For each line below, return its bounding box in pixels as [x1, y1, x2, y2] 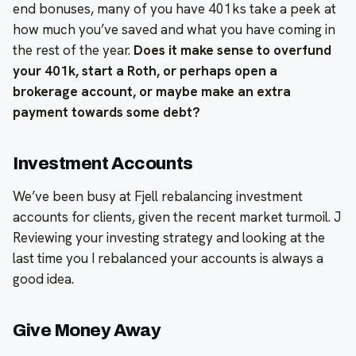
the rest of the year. [13, 41, 133, 59]
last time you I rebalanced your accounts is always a [13, 249, 323, 267]
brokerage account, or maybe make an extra [13, 82, 291, 100]
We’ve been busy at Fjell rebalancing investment [13, 187, 303, 205]
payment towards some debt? [13, 103, 200, 121]
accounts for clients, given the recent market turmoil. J [13, 207, 341, 226]
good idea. [13, 269, 74, 288]
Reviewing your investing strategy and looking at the [13, 228, 325, 246]
